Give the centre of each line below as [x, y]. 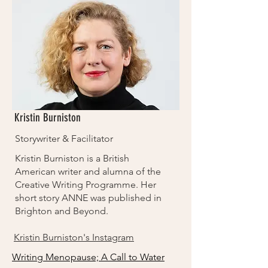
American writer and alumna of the [88, 171]
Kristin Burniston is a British [72, 158]
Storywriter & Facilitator [64, 138]
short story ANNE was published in [88, 198]
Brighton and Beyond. [62, 211]
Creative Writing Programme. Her [86, 185]
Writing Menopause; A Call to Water [88, 257]
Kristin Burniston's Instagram [74, 237]
